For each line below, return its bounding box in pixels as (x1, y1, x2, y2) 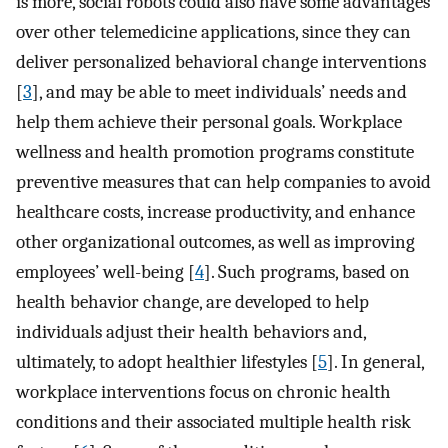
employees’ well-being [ (16, 261, 195, 284)
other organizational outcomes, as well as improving (16, 231, 415, 254)
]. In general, (327, 351, 424, 374)
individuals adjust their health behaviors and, (16, 321, 366, 344)
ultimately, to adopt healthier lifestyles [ (16, 351, 318, 374)
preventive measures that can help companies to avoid (16, 171, 431, 194)
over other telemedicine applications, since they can (16, 21, 411, 44)
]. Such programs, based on (204, 261, 410, 284)
